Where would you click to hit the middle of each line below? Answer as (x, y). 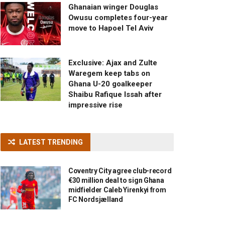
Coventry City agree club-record (120, 171)
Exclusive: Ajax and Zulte (113, 63)
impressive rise (95, 105)
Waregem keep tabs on (109, 74)
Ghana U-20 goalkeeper (110, 84)
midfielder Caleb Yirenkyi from (117, 190)
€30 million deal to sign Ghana (116, 181)
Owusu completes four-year (118, 18)
